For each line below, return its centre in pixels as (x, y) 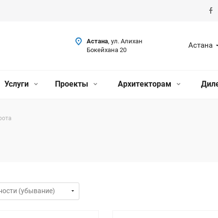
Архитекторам (145, 84)
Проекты (73, 84)
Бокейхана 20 (107, 50)
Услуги (17, 84)
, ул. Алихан (125, 41)
